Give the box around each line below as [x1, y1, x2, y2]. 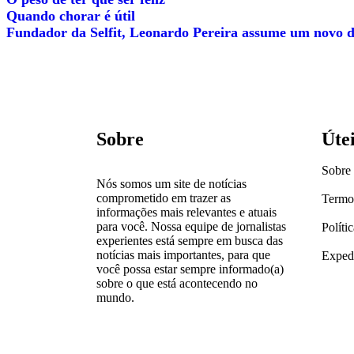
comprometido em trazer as [96, 191, 231, 205]
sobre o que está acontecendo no [96, 277, 258, 291]
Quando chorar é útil [6, 8, 135, 24]
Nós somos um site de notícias [96, 177, 247, 191]
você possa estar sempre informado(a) [96, 262, 284, 277]
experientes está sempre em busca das [96, 234, 283, 248]
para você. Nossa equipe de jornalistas [96, 220, 286, 234]
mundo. [96, 291, 134, 305]
